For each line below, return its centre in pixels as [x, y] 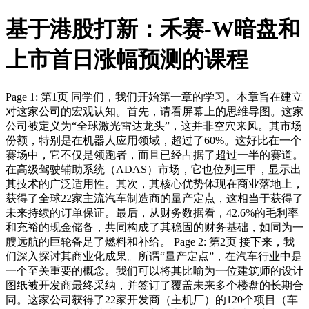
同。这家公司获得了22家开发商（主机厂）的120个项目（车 [152, 299]
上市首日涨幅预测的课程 [127, 60]
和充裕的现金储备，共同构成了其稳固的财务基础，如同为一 [154, 227]
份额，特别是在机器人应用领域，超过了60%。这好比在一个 [153, 140]
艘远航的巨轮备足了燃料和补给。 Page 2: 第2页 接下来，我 [150, 241]
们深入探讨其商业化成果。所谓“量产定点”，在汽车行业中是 [154, 256]
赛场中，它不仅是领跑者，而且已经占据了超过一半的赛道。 [154, 154]
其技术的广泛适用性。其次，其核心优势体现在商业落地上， [154, 183]
